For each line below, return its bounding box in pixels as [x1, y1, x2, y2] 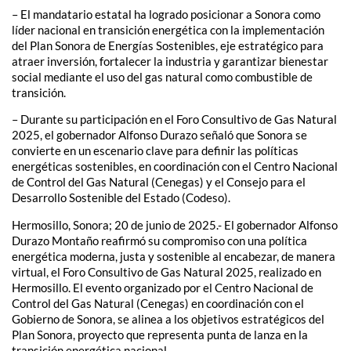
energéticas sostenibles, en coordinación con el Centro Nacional [12, 159, 338, 174]
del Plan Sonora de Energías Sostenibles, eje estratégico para [12, 38, 324, 52]
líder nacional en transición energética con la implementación [12, 22, 324, 37]
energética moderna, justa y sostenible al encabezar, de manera [12, 248, 335, 263]
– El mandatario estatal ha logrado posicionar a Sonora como [12, 6, 320, 21]
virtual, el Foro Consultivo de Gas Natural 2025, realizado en [12, 264, 321, 279]
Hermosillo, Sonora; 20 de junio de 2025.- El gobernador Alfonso [12, 217, 338, 232]
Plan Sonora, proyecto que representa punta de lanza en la [12, 327, 308, 342]
